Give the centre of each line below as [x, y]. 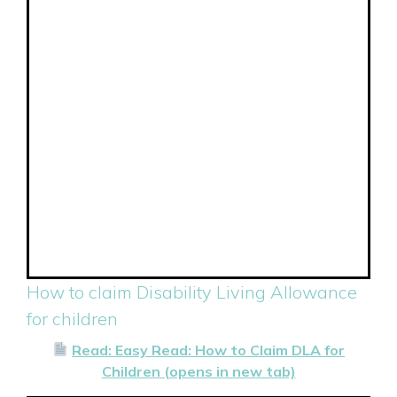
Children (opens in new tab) [198, 371]
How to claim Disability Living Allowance [192, 292]
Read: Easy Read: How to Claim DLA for [209, 350]
